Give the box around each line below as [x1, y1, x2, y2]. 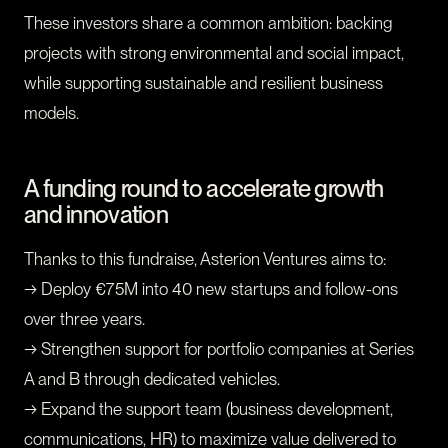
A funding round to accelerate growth [24, 174, 384, 204]
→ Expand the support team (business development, [24, 399, 393, 420]
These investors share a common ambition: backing [24, 13, 392, 34]
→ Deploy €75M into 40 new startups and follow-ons [24, 279, 398, 300]
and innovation [24, 200, 168, 230]
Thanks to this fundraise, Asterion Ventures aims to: [24, 249, 386, 270]
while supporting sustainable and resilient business [24, 73, 383, 94]
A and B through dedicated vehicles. [24, 369, 280, 390]
